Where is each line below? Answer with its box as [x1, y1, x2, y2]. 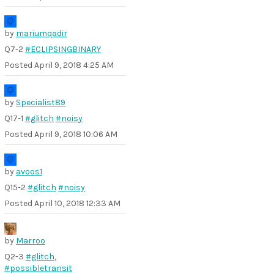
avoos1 [16, 166, 42, 177]
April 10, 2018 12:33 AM [34, 198, 120, 209]
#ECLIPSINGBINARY [25, 44, 101, 54]
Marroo [16, 235, 45, 246]
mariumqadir [16, 28, 67, 39]
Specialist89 [16, 97, 65, 108]
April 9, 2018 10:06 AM [34, 129, 117, 139]
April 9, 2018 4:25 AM [34, 60, 114, 70]
